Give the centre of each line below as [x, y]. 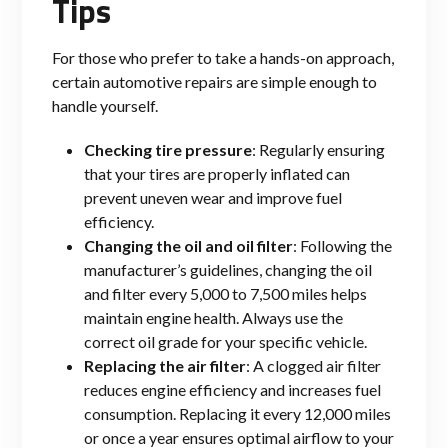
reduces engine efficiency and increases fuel [232, 390]
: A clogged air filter [313, 366]
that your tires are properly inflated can [217, 174]
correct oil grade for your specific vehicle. [225, 342]
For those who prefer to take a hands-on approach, [223, 58]
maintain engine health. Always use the [213, 318]
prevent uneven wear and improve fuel [213, 198]
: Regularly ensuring [318, 150]
